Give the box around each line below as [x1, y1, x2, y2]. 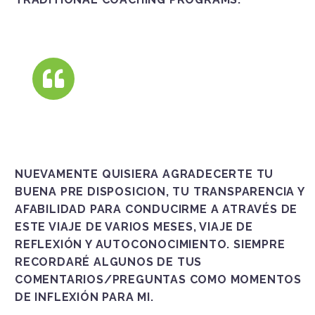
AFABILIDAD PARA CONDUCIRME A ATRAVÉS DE [15, 202, 298, 217]
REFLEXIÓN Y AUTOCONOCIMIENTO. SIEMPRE [15, 238, 285, 252]
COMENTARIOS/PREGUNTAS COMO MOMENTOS [15, 273, 302, 287]
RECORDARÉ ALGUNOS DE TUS [15, 255, 202, 269]
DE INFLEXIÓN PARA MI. [15, 290, 154, 304]
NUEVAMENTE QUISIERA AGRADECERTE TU [15, 167, 274, 181]
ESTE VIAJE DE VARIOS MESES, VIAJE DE [15, 220, 253, 234]
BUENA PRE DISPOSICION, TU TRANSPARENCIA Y [15, 185, 304, 199]
